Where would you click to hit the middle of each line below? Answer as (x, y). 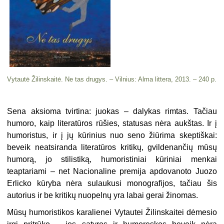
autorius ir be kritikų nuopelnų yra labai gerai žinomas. (103, 195)
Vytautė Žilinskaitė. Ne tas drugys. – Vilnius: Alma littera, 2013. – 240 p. (112, 79)
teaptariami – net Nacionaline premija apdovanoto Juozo (112, 171)
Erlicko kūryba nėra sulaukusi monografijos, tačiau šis (112, 183)
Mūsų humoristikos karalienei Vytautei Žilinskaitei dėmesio (112, 212)
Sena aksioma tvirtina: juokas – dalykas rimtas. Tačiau (112, 111)
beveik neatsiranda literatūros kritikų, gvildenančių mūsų (112, 147)
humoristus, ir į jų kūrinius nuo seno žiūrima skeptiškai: (112, 135)
